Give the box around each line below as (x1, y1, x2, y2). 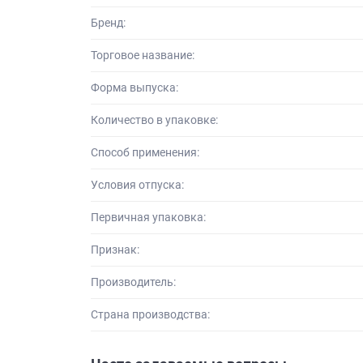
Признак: (91, 243, 139, 257)
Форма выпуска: (91, 81, 178, 95)
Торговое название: (91, 49, 194, 62)
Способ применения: (91, 146, 199, 160)
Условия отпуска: (91, 178, 184, 192)
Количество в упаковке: (91, 113, 218, 127)
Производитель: (91, 275, 176, 289)
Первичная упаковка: (91, 211, 206, 224)
